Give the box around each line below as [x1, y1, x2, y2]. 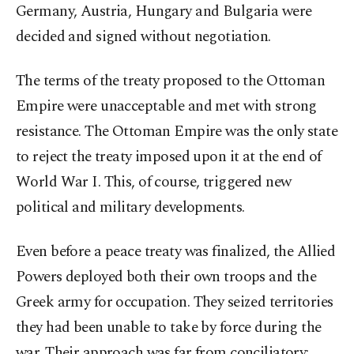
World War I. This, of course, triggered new [16, 171, 292, 194]
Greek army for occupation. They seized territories [16, 291, 333, 314]
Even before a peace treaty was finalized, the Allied [16, 240, 336, 264]
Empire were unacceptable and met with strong [16, 95, 317, 119]
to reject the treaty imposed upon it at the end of [16, 145, 322, 169]
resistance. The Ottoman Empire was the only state [16, 120, 338, 144]
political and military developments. [16, 196, 245, 220]
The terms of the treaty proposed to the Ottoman [16, 70, 326, 93]
